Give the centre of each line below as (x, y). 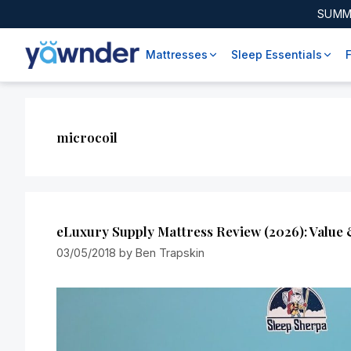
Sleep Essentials (277, 54)
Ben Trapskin (170, 253)
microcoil (87, 137)
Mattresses (177, 54)
